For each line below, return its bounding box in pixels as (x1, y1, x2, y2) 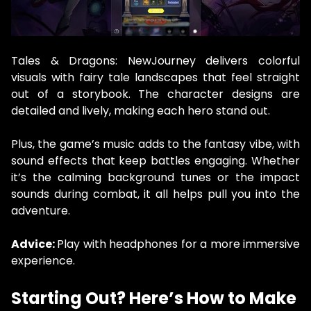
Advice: (11, 236, 58, 253)
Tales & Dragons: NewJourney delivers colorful (11, 53, 300, 69)
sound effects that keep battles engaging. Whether (11, 153, 300, 169)
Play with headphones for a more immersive (57, 236, 301, 253)
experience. (11, 253, 75, 269)
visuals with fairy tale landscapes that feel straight (11, 69, 300, 86)
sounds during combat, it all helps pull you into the (11, 186, 300, 203)
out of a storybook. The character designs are (11, 86, 300, 103)
